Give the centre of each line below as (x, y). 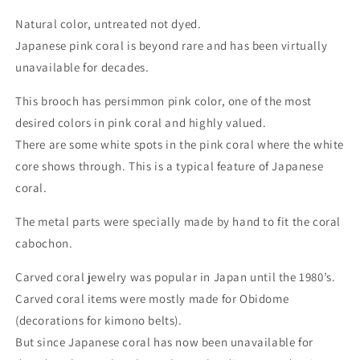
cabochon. (44, 243)
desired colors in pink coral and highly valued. (141, 123)
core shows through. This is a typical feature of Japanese (170, 166)
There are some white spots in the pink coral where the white (180, 145)
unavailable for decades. (82, 67)
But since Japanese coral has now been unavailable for (164, 342)
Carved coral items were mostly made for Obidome (152, 299)
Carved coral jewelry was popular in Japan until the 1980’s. (176, 277)
